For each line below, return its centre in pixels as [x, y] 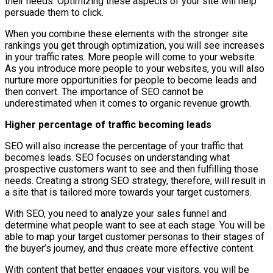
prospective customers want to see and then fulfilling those [132, 169]
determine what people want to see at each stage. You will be [135, 225]
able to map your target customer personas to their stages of [135, 236]
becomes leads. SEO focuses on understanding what [117, 157]
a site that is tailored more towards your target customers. [128, 192]
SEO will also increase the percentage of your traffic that [124, 146]
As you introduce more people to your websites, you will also [135, 68]
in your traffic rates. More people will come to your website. [131, 57]
